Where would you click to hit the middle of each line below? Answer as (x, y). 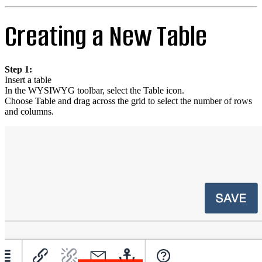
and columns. (29, 111)
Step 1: (18, 69)
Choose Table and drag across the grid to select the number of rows (128, 101)
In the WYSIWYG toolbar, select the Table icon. (94, 90)
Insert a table (28, 80)
